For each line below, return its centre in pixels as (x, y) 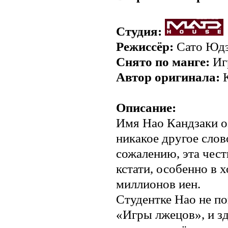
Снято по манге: (163, 62)
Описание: (146, 107)
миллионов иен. (158, 184)
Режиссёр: (145, 46)
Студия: (139, 31)
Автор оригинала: (168, 77)
